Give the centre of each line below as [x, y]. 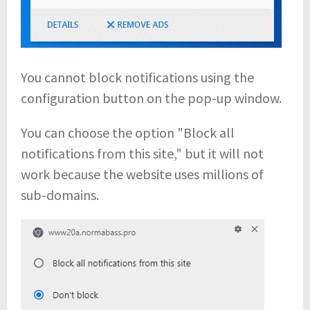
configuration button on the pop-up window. [151, 98]
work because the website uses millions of [142, 174]
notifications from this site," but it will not [142, 153]
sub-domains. [60, 194]
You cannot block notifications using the [137, 77]
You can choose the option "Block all [128, 132]
